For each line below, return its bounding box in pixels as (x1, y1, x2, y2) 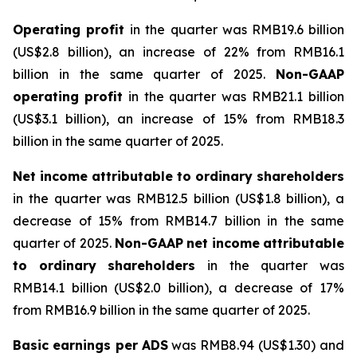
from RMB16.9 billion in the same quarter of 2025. (13, 302, 310, 318)
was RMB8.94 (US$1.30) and (167, 337, 345, 353)
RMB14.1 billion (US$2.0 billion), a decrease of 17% (13, 280, 344, 296)
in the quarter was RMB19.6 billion (130, 22, 345, 37)
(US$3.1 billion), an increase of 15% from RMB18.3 (13, 111, 344, 127)
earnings (52, 337, 116, 353)
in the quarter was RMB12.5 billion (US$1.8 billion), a (13, 190, 344, 206)
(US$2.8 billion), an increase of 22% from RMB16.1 (13, 44, 344, 60)
